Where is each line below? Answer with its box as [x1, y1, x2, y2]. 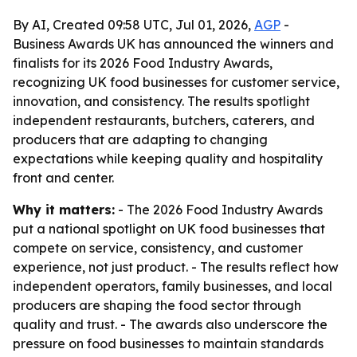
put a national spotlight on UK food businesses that [13, 221, 325, 237]
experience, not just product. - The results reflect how [13, 259, 339, 275]
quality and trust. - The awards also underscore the [13, 316, 328, 332]
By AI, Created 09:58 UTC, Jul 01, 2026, [13, 17, 254, 33]
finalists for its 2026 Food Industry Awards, [13, 55, 273, 71]
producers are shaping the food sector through [13, 297, 301, 313]
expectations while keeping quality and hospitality [13, 151, 323, 167]
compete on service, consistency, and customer [13, 240, 303, 256]
